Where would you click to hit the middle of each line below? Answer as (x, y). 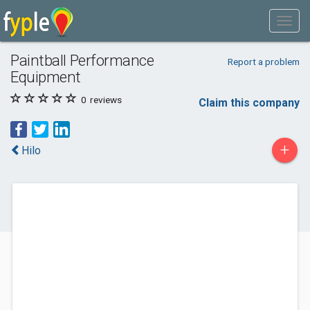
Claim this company (249, 103)
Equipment (46, 77)
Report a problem (263, 62)
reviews (105, 100)
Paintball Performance (82, 60)
